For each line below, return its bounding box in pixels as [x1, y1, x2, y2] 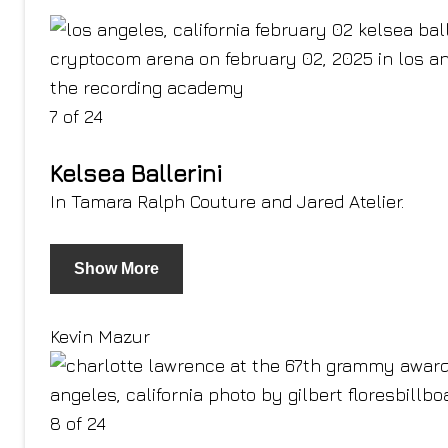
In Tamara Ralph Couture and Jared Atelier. [50, 191, 404, 212]
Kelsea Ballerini [50, 159, 222, 187]
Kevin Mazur [50, 326, 150, 347]
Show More [74, 260, 159, 277]
